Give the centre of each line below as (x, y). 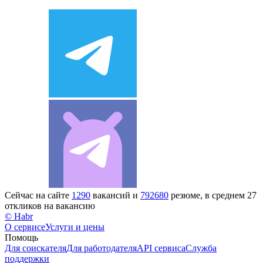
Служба (201, 248)
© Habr (19, 216)
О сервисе (25, 227)
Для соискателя (36, 248)
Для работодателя (102, 248)
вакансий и (115, 195)
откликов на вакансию (50, 205)
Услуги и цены (75, 227)
